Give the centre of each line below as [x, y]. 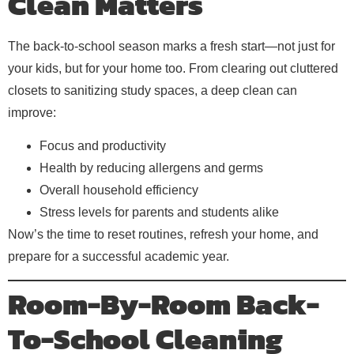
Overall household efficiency [119, 190]
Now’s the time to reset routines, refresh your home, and [163, 235]
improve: [32, 113]
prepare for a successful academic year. [119, 257]
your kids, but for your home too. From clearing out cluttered [173, 69]
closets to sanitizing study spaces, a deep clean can [153, 91]
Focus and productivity [103, 146]
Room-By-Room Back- [164, 304]
